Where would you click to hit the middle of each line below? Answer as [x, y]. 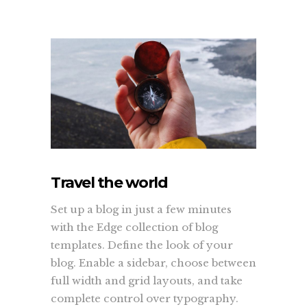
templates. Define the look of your [142, 245]
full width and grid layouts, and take [147, 280]
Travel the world [109, 182]
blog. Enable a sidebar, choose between [153, 262]
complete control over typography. [145, 298]
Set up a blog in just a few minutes [141, 209]
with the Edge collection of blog [134, 227]
